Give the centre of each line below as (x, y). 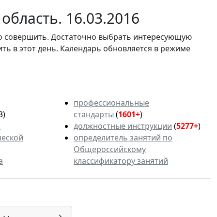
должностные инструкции (123, 126)
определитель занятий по (123, 138)
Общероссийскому (110, 149)
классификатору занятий (121, 161)
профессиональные (111, 103)
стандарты (94, 115)
